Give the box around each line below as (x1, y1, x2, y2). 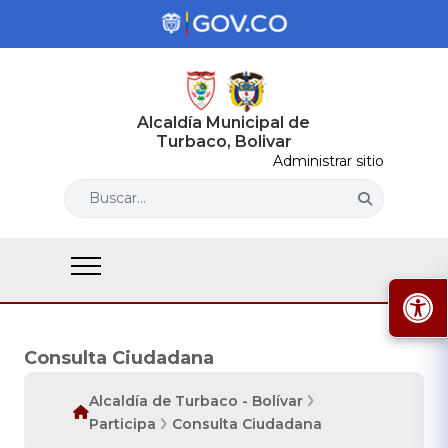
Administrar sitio (273, 152, 384, 170)
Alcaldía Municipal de (137, 113, 311, 132)
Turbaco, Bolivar (155, 132, 292, 151)
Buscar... (89, 189, 146, 207)
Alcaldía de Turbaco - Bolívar (89, 392, 303, 410)
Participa (89, 415, 156, 433)
